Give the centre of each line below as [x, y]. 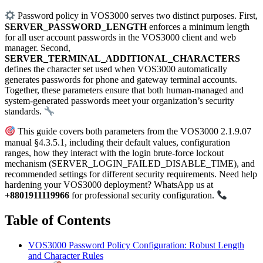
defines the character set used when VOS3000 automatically [116, 69]
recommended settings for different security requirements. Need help [131, 174]
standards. [24, 112]
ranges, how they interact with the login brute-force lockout [114, 153]
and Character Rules [66, 255]
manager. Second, [38, 48]
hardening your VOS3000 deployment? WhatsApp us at [109, 184]
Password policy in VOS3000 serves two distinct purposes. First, [137, 16]
